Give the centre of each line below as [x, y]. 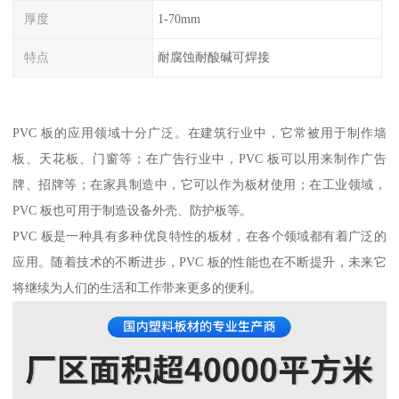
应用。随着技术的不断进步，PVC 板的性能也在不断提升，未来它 [199, 261]
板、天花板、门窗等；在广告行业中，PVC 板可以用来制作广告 [199, 158]
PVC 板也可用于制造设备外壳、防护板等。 [133, 210]
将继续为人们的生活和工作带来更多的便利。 [138, 287]
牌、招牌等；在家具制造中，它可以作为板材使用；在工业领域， [199, 184]
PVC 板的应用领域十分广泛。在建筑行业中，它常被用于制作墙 [199, 132]
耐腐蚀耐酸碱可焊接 [213, 57]
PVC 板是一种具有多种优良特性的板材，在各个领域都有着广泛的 [199, 236]
